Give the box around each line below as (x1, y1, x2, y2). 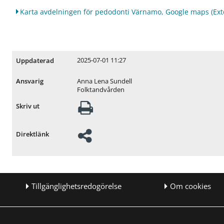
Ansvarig (16, 77, 44, 86)
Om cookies (169, 180, 211, 191)
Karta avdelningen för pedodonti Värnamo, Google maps (20, 6, 209, 16)
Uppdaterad (16, 56, 54, 65)
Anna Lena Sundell (76, 76, 132, 85)
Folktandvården (76, 85, 124, 94)
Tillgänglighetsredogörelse (31, 180, 122, 191)
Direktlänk (16, 130, 49, 139)
